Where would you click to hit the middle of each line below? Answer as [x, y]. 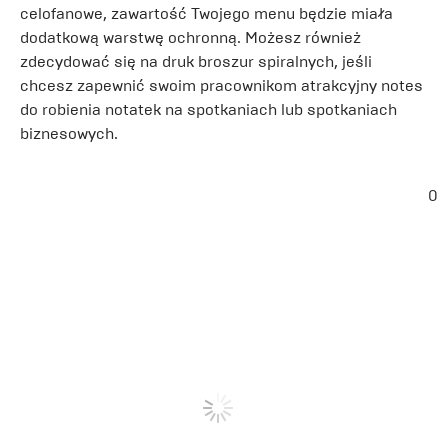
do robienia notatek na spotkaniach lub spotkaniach [208, 109]
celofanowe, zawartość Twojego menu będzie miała [206, 13]
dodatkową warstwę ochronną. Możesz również [190, 37]
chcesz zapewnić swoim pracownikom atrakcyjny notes [221, 85]
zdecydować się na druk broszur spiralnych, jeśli [196, 61]
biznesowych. [69, 133]
